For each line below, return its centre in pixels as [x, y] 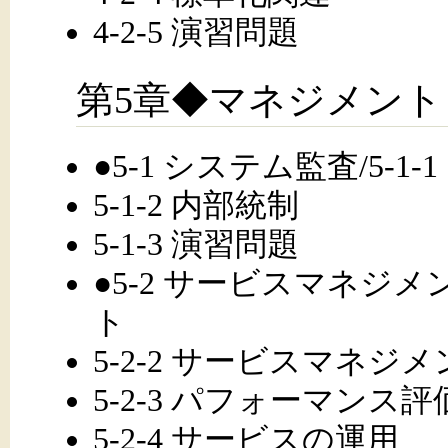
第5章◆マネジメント [259, 99]
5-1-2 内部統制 [195, 204]
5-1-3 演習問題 [195, 243]
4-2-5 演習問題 [195, 31]
